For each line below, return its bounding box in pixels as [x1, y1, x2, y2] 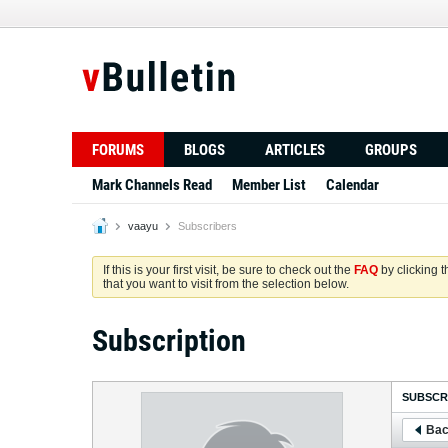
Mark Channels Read [92, 176, 212, 194]
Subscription [92, 323, 246, 358]
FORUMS [92, 141, 144, 159]
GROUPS [365, 141, 417, 159]
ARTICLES [265, 141, 325, 159]
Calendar [326, 176, 379, 194]
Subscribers [175, 220, 237, 232]
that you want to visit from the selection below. [103, 277, 349, 291]
